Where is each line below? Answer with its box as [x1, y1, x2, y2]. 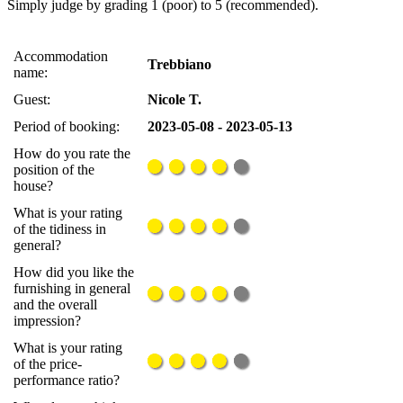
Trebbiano [148, 57, 211, 73]
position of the [13, 162, 94, 178]
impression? [13, 313, 81, 329]
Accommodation [13, 49, 108, 65]
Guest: [13, 92, 50, 108]
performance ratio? [13, 372, 120, 389]
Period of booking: [13, 119, 120, 135]
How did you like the [13, 264, 134, 281]
